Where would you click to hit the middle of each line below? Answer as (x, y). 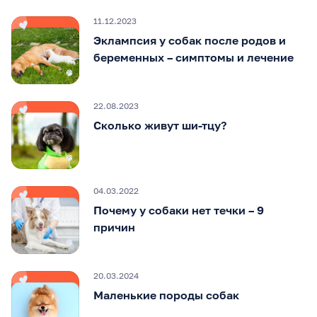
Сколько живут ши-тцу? (160, 126)
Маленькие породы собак (166, 295)
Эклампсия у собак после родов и (190, 41)
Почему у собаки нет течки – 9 (179, 211)
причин (114, 227)
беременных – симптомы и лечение (194, 58)
